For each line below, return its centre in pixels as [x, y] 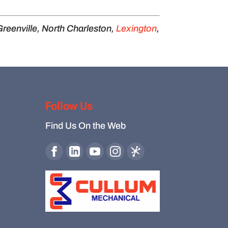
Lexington [137, 28]
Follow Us [69, 106]
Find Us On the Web [86, 125]
